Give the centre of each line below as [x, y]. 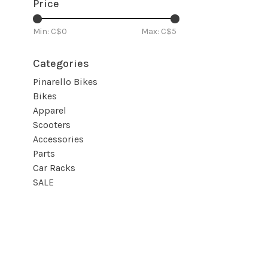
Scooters [52, 125]
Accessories [58, 139]
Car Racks [54, 168]
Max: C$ [156, 32]
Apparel [50, 111]
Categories [61, 64]
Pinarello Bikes [65, 82]
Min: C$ [47, 32]
